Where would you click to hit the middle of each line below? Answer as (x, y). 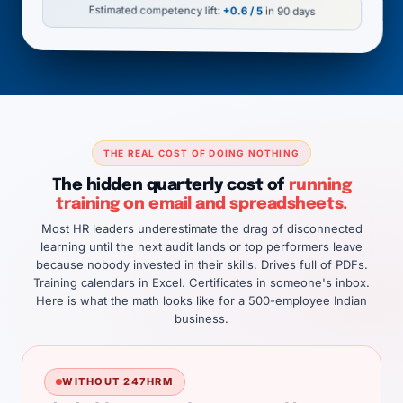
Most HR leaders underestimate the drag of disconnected (201, 228)
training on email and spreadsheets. (201, 204)
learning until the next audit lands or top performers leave (201, 246)
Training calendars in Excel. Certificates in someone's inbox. (201, 282)
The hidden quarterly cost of (170, 185)
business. (201, 318)
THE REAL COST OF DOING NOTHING (201, 153)
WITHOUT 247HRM (118, 381)
